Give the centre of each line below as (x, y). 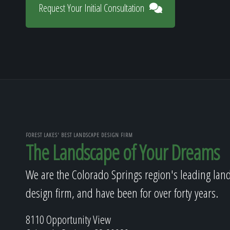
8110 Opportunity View (68, 219)
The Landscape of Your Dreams (122, 152)
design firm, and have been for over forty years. (122, 193)
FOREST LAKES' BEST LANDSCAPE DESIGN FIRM (79, 135)
